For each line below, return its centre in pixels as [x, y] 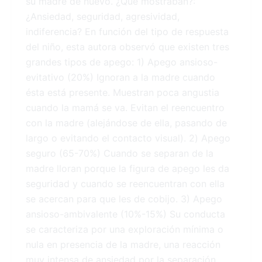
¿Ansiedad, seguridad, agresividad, [103, 17]
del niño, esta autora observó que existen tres [127, 47]
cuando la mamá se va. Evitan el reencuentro [125, 108]
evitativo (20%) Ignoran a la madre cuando [120, 77]
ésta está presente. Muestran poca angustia [123, 93]
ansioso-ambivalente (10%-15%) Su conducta [125, 214]
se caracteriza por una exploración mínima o [125, 230]
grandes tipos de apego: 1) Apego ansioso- [122, 62]
